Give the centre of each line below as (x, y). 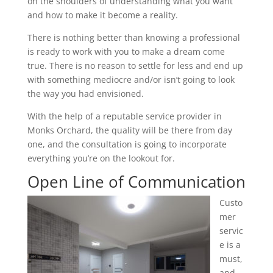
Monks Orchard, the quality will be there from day (129, 130)
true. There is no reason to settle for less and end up (135, 66)
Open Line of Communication (136, 182)
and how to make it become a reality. (102, 15)
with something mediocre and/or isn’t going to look (131, 80)
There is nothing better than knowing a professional (133, 37)
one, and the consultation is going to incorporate (127, 144)
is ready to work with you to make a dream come (126, 51)
